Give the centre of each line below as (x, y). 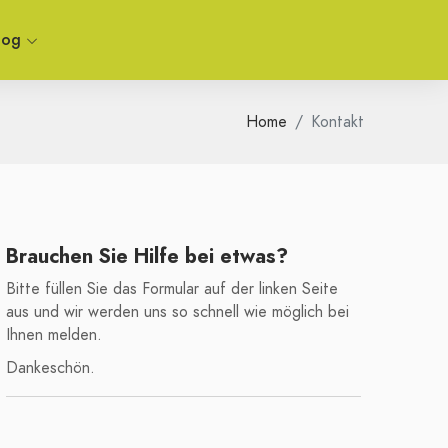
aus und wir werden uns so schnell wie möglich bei (177, 312)
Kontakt (337, 122)
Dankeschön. (50, 368)
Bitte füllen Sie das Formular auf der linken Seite (172, 289)
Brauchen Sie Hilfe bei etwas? (147, 256)
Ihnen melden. (54, 335)
